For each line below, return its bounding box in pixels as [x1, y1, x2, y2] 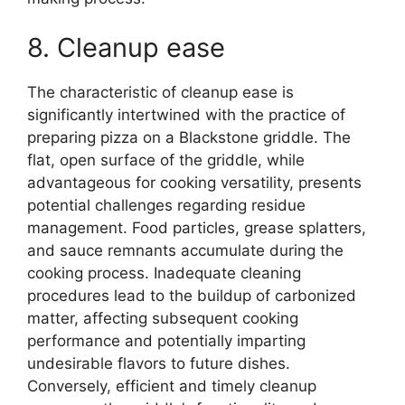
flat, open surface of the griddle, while [27, 151, 305, 170]
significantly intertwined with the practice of [27, 106, 345, 125]
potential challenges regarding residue [27, 196, 306, 215]
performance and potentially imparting [27, 332, 306, 351]
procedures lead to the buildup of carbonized [27, 287, 356, 306]
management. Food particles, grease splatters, [27, 219, 366, 238]
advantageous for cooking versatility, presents [27, 174, 362, 193]
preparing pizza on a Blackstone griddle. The [27, 128, 351, 147]
